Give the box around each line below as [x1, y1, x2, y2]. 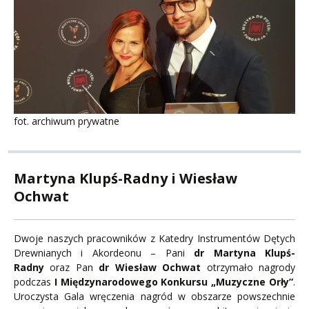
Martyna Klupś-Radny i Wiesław [14, 168, 237, 188]
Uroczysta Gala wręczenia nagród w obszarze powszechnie [14, 289, 295, 303]
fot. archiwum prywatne [14, 114, 119, 128]
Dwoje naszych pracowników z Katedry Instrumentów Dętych [14, 231, 295, 245]
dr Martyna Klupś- [194, 246, 296, 259]
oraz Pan [44, 260, 99, 274]
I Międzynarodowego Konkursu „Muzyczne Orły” [54, 275, 294, 288]
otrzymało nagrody [201, 260, 296, 274]
